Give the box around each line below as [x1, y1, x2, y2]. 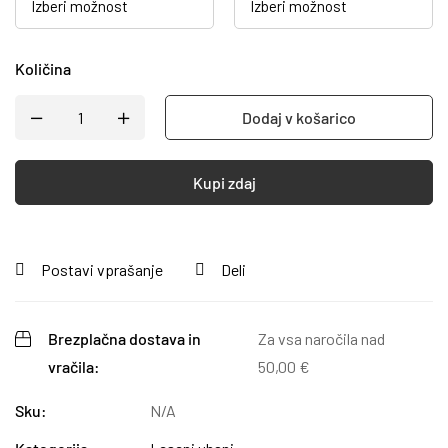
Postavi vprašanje [41, 260, 163, 279]
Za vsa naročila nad [258, 329, 385, 348]
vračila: [48, 357, 100, 376]
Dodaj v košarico [242, 108, 356, 127]
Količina [15, 59, 71, 78]
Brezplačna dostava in [48, 329, 201, 348]
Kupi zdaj [192, 173, 256, 192]
